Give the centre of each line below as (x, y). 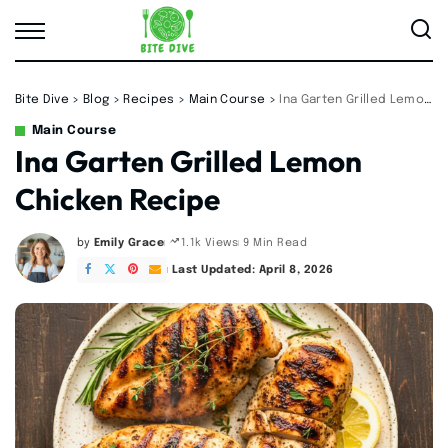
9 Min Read (275, 242)
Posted (97, 250)
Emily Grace (129, 242)
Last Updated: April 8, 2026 (252, 270)
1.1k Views (209, 243)
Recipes (149, 100)
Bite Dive (42, 100)
